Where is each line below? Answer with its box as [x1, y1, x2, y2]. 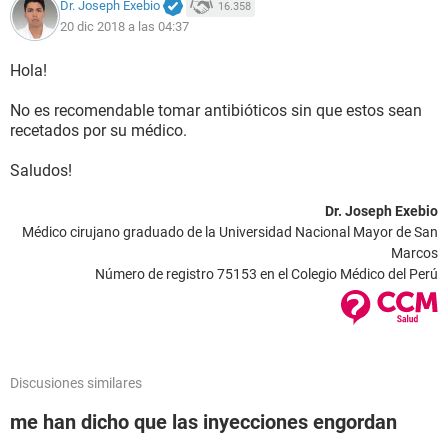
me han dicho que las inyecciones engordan [10, 410, 397, 434]
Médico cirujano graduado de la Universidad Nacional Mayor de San [22, 224, 438, 240]
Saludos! [10, 161, 72, 180]
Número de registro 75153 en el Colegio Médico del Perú [95, 266, 438, 282]
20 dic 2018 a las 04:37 [60, 18, 189, 34]
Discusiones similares [10, 375, 142, 391]
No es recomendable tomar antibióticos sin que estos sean [10, 101, 422, 120]
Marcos [391, 245, 438, 261]
